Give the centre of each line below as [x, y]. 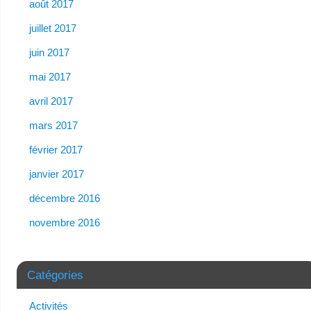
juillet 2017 [52, 28]
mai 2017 [50, 76]
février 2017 [56, 149]
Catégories [55, 275]
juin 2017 [49, 52]
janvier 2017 [56, 174]
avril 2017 [51, 101]
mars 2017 [53, 125]
